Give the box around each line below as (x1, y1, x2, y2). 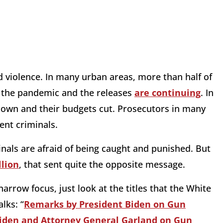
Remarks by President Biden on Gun (24, 198, 186, 211)
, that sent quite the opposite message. (19, 158, 185, 171)
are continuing (134, 87, 201, 99)
